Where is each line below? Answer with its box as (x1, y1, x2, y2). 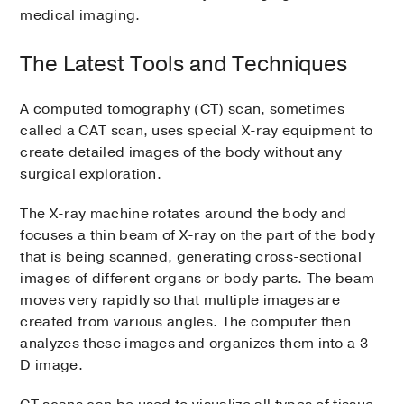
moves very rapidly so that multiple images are (20, 290, 341, 311)
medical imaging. (20, 5, 141, 26)
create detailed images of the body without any (20, 142, 343, 163)
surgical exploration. (20, 164, 162, 185)
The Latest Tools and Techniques (20, 50, 348, 79)
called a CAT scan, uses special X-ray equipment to (20, 121, 373, 142)
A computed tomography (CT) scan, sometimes (20, 99, 344, 120)
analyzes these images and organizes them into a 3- (20, 334, 375, 354)
